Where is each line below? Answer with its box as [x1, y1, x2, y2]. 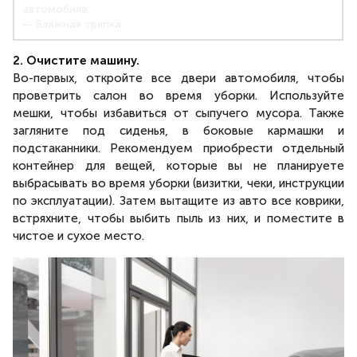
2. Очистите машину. [13, 53, 139, 68]
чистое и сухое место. [13, 229, 144, 243]
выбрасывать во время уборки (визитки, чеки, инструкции [13, 176, 344, 190]
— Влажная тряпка [22, 18, 121, 31]
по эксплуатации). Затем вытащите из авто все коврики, [13, 194, 344, 208]
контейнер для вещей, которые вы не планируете [13, 159, 344, 173]
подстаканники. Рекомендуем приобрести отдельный [13, 141, 344, 155]
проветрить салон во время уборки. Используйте [13, 88, 344, 103]
